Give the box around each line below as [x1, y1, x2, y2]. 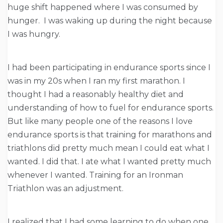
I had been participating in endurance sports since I [7, 63, 211, 73]
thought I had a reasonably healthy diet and [7, 90, 184, 100]
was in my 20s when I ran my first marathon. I [7, 76, 185, 86]
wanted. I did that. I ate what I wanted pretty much [7, 157, 211, 167]
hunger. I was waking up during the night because [7, 16, 212, 26]
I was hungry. [7, 29, 60, 39]
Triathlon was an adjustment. [7, 184, 123, 194]
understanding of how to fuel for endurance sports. [7, 103, 214, 113]
